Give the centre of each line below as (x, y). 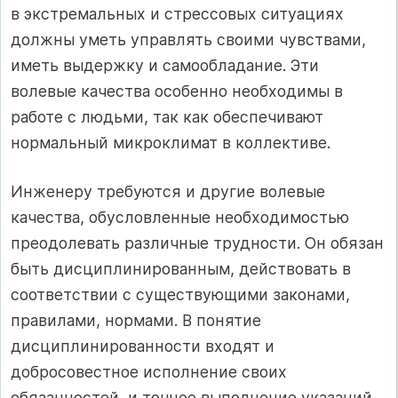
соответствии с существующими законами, (180, 295)
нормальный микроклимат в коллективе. (171, 142)
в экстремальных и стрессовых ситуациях (177, 13)
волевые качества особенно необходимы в (177, 91)
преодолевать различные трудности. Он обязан (197, 243)
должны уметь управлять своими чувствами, (188, 39)
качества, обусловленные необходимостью (180, 218)
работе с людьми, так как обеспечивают (167, 116)
